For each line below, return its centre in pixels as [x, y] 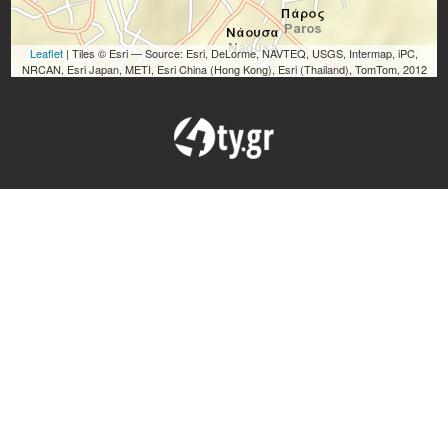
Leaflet [46, 52]
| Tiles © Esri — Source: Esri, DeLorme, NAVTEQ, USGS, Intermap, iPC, [240, 52]
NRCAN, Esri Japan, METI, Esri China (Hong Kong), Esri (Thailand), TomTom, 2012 [224, 68]
